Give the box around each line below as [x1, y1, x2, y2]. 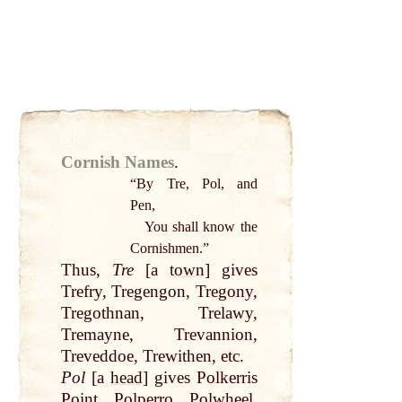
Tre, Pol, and [153, 176, 258, 192]
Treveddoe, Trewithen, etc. [60, 346, 244, 366]
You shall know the [144, 219, 258, 235]
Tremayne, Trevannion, [60, 325, 258, 345]
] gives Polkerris [142, 368, 258, 388]
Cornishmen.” [130, 240, 210, 257]
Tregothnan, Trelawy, [60, 303, 258, 323]
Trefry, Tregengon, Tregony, [60, 282, 258, 301]
